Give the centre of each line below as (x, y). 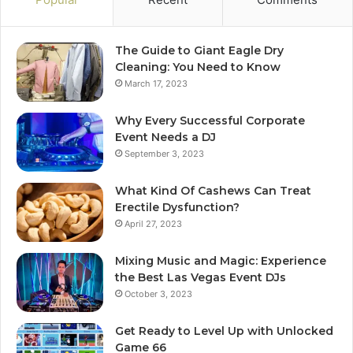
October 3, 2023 (158, 294)
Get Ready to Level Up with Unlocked (224, 331)
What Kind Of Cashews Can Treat (213, 190)
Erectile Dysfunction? (177, 207)
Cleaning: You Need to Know (198, 67)
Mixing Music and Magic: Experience (221, 260)
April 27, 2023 (153, 223)
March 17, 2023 (156, 83)
